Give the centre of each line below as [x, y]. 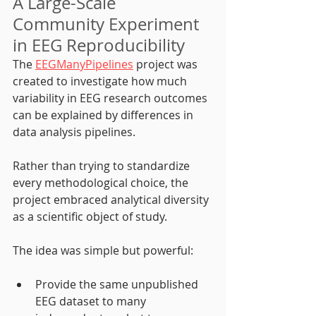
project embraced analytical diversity [112, 199]
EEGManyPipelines [84, 64]
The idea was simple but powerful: [103, 250]
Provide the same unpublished [118, 284]
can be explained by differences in [104, 115]
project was [167, 64]
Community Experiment [108, 24]
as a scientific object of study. [90, 216]
